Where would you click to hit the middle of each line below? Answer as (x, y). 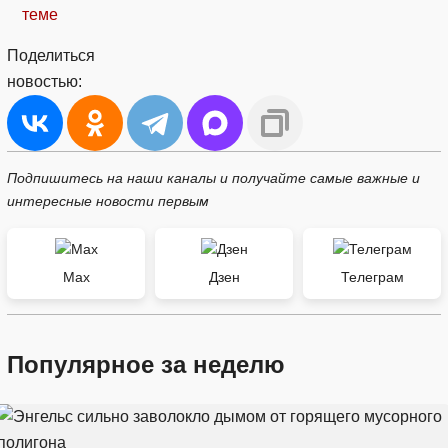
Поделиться (51, 55)
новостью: (44, 81)
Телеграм (372, 276)
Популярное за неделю (146, 364)
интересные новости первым (108, 200)
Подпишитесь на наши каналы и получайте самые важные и (213, 177)
